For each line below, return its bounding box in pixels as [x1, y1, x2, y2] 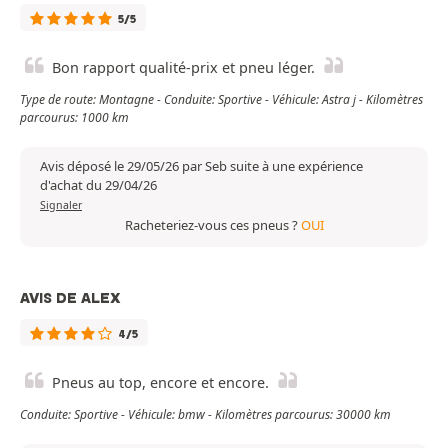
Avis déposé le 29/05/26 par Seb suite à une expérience [40, 157, 363, 176]
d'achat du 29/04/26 [40, 176, 157, 195]
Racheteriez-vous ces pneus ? [124, 216, 301, 235]
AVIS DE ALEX [20, 289, 121, 308]
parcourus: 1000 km [20, 109, 129, 127]
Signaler [40, 198, 82, 213]
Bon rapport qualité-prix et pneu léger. [52, 58, 315, 78]
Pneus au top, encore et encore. [52, 373, 269, 393]
